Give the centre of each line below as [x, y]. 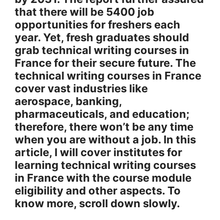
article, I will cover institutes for [98, 152]
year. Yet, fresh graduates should [102, 38]
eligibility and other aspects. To [98, 191]
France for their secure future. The [105, 63]
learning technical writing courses [105, 165]
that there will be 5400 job [84, 12]
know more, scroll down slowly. [97, 204]
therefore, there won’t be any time [104, 127]
